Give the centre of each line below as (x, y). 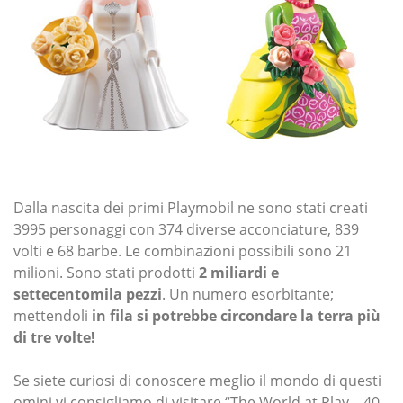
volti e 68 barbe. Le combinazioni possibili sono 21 (183, 251)
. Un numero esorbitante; (248, 294)
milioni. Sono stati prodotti (106, 272)
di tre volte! (54, 337)
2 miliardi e (239, 272)
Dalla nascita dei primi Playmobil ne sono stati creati (191, 207)
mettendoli (53, 315)
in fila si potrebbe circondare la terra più (236, 315)
